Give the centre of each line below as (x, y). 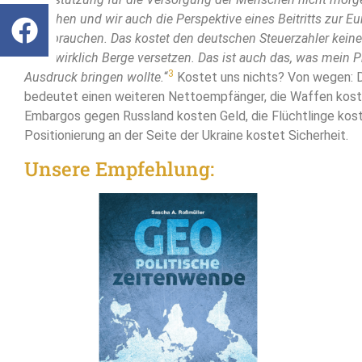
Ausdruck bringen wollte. (94, 78)
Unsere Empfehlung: (119, 168)
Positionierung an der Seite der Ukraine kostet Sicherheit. (186, 136)
